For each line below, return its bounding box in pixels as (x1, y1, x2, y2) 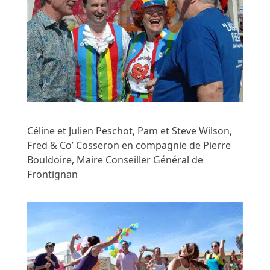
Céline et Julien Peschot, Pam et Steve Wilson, (27, 124, 233, 138)
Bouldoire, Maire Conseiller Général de (27, 153, 204, 167)
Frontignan (27, 168, 78, 181)
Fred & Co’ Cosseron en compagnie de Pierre (27, 139, 231, 152)
